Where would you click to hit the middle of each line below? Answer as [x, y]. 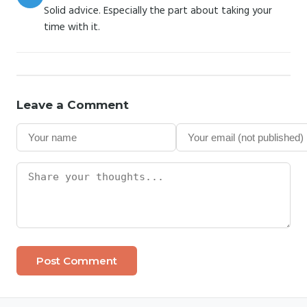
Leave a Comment [73, 105]
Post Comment [76, 261]
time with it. [72, 27]
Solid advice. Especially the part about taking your [158, 11]
